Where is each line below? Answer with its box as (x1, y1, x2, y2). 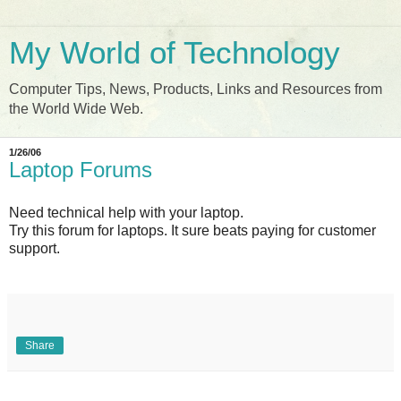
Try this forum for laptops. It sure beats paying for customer (9, 222, 376, 238)
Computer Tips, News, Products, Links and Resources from (9, 81, 382, 97)
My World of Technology (9, 36, 340, 70)
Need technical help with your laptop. (9, 204, 243, 220)
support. (9, 240, 60, 256)
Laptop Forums (9, 158, 152, 182)
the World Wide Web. (9, 101, 143, 116)
